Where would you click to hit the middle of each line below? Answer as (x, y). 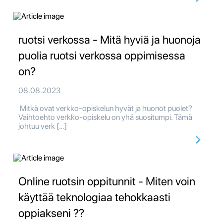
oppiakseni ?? (51, 213)
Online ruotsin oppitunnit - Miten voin (107, 182)
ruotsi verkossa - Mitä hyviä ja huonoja (110, 40)
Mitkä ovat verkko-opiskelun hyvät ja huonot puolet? (105, 109)
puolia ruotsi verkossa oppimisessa (102, 56)
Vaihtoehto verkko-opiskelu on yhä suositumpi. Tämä (105, 117)
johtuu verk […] (43, 126)
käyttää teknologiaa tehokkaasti (94, 197)
